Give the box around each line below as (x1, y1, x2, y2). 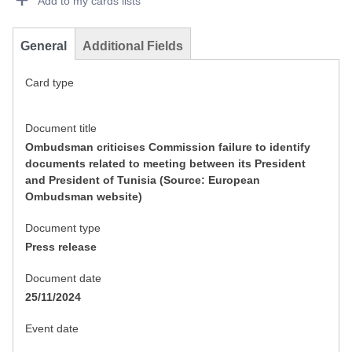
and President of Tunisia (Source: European (25, 173, 260, 186)
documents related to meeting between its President (25, 156, 306, 170)
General (20, 38, 67, 53)
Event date (25, 321, 79, 335)
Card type (25, 75, 74, 89)
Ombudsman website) (25, 189, 142, 203)
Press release (25, 240, 97, 253)
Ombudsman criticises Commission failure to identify (25, 140, 310, 153)
